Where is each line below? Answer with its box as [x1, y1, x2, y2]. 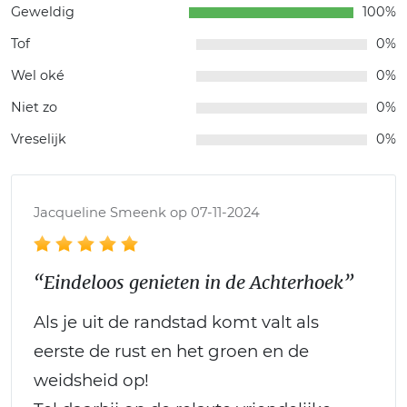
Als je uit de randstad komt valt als [34, 312, 319, 333]
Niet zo [11, 99, 57, 115]
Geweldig [11, 4, 74, 20]
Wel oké [11, 67, 65, 84]
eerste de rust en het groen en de [34, 341, 309, 362]
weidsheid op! [34, 370, 149, 391]
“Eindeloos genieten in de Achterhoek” [34, 271, 353, 293]
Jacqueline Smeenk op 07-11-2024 [34, 204, 260, 221]
